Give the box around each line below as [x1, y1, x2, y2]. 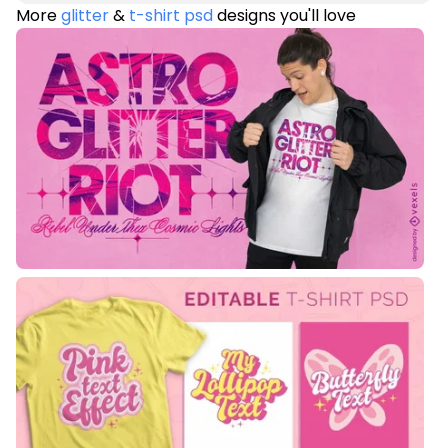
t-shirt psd [129, 4, 213, 28]
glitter [61, 4, 109, 28]
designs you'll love [213, 4, 356, 28]
